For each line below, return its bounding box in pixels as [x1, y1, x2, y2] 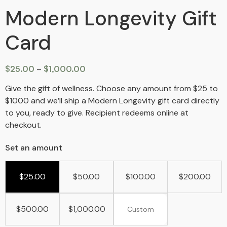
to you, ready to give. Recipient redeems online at [5, 107, 188, 119]
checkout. [5, 120, 42, 131]
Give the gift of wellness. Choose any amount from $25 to [5, 83, 218, 94]
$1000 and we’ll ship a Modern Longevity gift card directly [5, 95, 219, 106]
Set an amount [5, 142, 62, 153]
